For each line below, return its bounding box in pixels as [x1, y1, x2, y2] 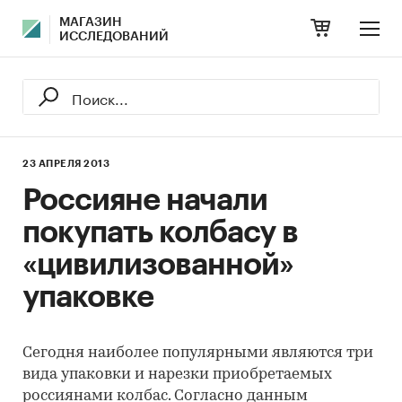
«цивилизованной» [22, 249, 293, 280]
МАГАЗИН [59, 16, 122, 29]
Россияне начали [22, 185, 267, 215]
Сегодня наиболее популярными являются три [22, 345, 373, 361]
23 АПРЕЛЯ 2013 [22, 159, 109, 169]
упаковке [22, 282, 153, 312]
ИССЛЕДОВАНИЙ [59, 31, 169, 43]
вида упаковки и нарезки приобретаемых [22, 367, 332, 382]
